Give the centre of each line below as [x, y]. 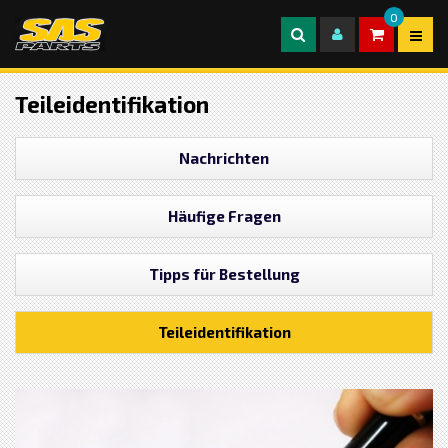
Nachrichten [224, 157]
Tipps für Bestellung [224, 273]
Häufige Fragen [224, 215]
